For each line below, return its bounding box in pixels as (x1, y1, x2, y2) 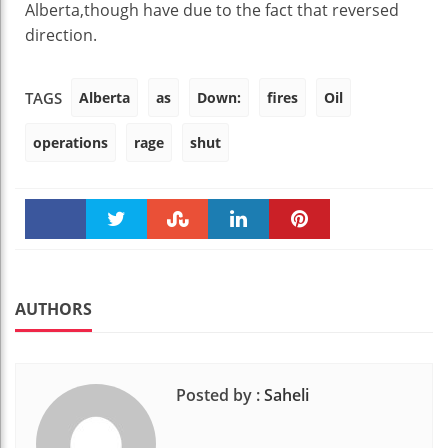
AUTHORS (15, 297, 92, 320)
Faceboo (29, 249, 82, 267)
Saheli (264, 383, 309, 406)
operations (33, 132, 108, 152)
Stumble (150, 252, 205, 270)
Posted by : (176, 383, 260, 406)
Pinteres (273, 252, 326, 270)
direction (25, 23, 93, 46)
